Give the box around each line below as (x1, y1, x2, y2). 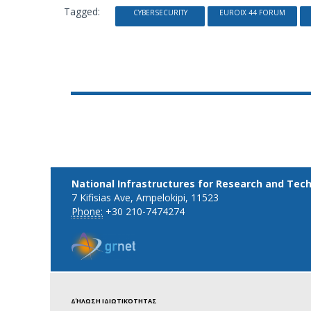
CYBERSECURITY (133, 8, 187, 17)
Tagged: (64, 5, 100, 18)
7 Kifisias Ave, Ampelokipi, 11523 (72, 191, 219, 204)
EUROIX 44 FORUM (219, 8, 285, 17)
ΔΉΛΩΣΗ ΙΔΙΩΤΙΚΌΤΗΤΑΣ (71, 296, 157, 305)
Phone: (72, 205, 103, 218)
